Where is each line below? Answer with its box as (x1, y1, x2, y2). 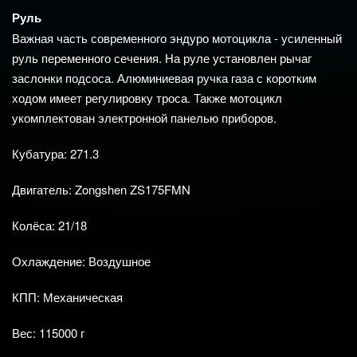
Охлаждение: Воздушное (12, 253, 151, 270)
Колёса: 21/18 (12, 217, 87, 234)
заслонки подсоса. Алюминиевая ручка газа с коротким (12, 69, 316, 87)
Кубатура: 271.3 (12, 145, 99, 163)
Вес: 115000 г (12, 324, 84, 342)
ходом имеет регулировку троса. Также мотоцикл (12, 89, 282, 107)
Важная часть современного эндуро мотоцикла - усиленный (12, 29, 342, 47)
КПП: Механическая (12, 288, 123, 306)
